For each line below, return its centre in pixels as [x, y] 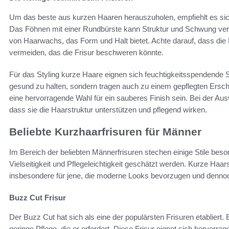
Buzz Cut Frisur [38, 198]
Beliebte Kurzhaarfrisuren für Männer [105, 131]
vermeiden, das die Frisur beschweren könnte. [86, 52]
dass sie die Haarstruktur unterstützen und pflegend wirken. [108, 109]
